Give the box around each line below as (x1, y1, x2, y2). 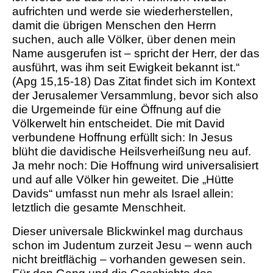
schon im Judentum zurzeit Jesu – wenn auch (12, 239, 252, 252)
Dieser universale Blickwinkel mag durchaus (12, 225, 243, 238)
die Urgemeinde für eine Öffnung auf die (12, 103, 221, 116)
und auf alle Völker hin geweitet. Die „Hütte (12, 173, 234, 186)
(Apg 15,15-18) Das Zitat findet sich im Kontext (12, 75, 255, 88)
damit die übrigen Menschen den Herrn (12, 19, 216, 32)
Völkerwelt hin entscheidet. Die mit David (12, 117, 225, 130)
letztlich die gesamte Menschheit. (12, 201, 186, 214)
